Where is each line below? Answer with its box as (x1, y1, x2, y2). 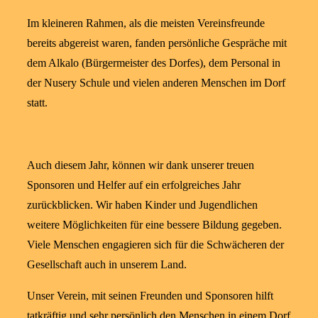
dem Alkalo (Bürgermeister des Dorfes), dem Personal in (27, 56, 280, 69)
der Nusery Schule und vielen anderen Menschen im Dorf (27, 76, 285, 89)
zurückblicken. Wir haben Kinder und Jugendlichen (27, 198, 258, 211)
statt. (27, 96, 48, 109)
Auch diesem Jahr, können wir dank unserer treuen (27, 158, 254, 171)
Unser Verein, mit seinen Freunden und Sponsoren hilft (27, 289, 273, 302)
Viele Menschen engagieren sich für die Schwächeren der (27, 238, 284, 251)
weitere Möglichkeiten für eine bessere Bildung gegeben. (27, 218, 282, 231)
